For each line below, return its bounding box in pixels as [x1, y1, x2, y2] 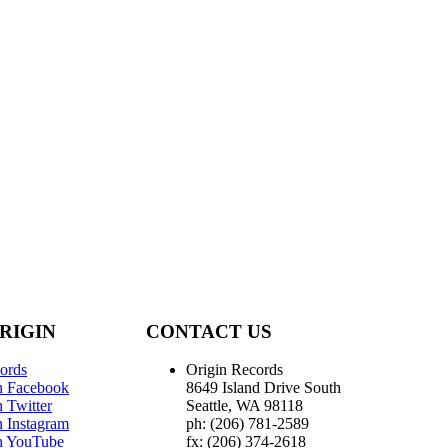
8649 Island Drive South [186, 379, 341, 397]
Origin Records [186, 361, 283, 379]
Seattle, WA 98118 [186, 397, 303, 415]
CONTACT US [146, 320, 272, 342]
